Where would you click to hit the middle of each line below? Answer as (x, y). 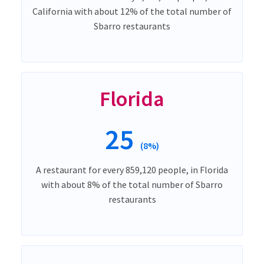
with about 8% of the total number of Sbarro (132, 184)
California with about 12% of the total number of (132, 11)
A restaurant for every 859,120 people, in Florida (132, 169)
